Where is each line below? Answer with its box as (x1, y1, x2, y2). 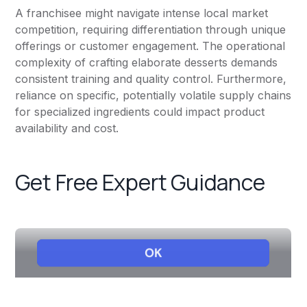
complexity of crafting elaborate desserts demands (15, 56, 278, 70)
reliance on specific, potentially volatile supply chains (15, 88, 292, 103)
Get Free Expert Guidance (15, 167, 265, 198)
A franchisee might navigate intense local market (15, 6, 269, 21)
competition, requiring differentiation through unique (15, 23, 286, 37)
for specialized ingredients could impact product (15, 105, 265, 119)
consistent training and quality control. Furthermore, (15, 72, 287, 86)
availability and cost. (15, 121, 119, 136)
